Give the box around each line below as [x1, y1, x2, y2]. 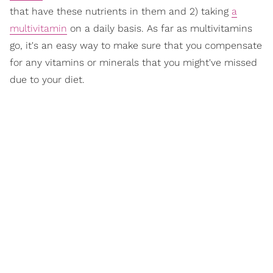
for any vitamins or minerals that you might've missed [10, 57, 257, 69]
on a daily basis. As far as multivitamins [67, 23, 252, 35]
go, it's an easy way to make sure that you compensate [10, 40, 262, 52]
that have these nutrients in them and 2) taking [10, 5, 232, 18]
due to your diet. [10, 74, 85, 86]
